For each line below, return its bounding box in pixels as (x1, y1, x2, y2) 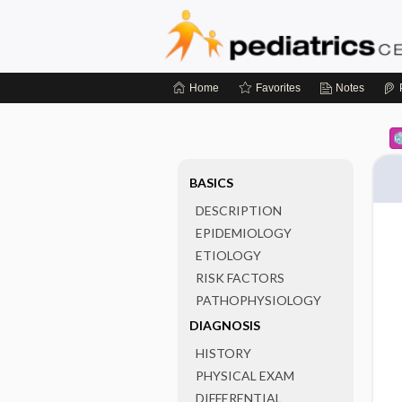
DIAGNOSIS (188, 318, 260, 333)
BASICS (188, 175, 233, 190)
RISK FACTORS (195, 270, 284, 285)
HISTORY (195, 345, 251, 361)
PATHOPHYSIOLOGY (195, 293, 321, 308)
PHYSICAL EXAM (195, 368, 294, 383)
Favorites (256, 82, 301, 94)
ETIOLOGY (195, 248, 261, 263)
